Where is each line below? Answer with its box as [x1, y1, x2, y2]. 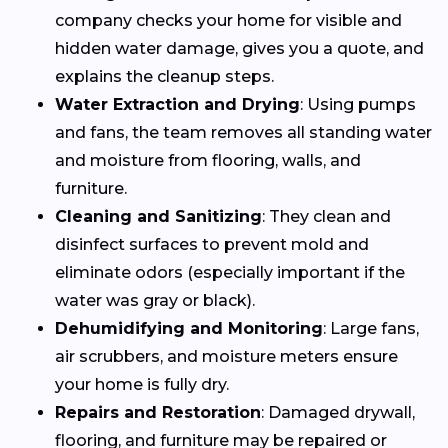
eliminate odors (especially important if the [55, 262, 405, 282]
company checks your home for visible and [55, 10, 402, 30]
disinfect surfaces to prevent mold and [55, 234, 369, 254]
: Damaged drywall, [261, 402, 415, 422]
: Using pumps [300, 94, 416, 114]
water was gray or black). [55, 290, 255, 310]
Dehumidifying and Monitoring [55, 318, 323, 338]
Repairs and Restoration [55, 402, 261, 422]
